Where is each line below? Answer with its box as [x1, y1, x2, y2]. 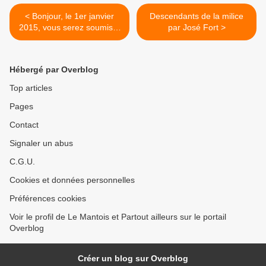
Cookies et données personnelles [9, 175, 135, 185]
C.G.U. [9, 157, 35, 167]
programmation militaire [25, 45, 114, 55]
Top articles [9, 83, 52, 93]
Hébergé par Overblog [9, 65, 99, 75]
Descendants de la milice [150, 11, 243, 21]
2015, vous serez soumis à [19, 23, 120, 33]
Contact [9, 120, 39, 130]
